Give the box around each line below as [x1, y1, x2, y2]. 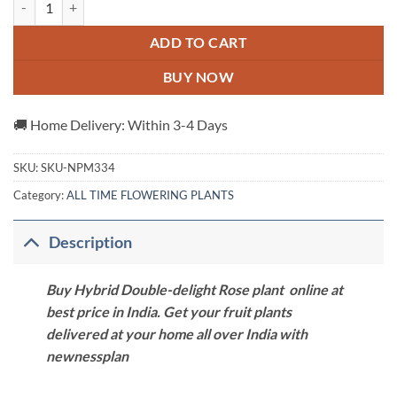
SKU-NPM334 [41, 160, 115, 175]
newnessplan [45, 347, 128, 365]
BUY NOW [162, 68, 235, 85]
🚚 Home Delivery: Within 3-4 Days [13, 115, 228, 133]
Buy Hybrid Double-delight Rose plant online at [45, 281, 343, 299]
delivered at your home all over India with [45, 325, 307, 343]
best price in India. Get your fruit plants [45, 303, 292, 321]
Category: [13, 188, 66, 203]
